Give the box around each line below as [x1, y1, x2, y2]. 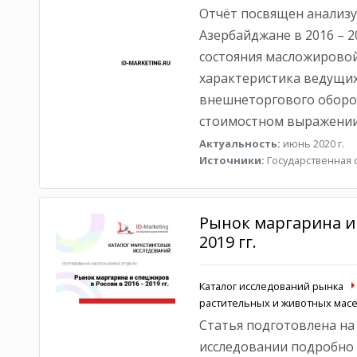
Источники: [198, 153, 265, 167]
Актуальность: [198, 136, 280, 151]
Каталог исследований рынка [198, 279, 343, 293]
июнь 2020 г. [280, 136, 344, 151]
